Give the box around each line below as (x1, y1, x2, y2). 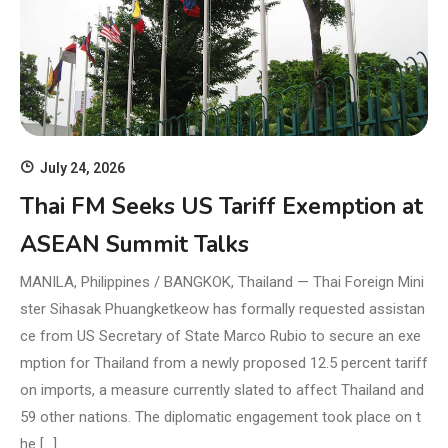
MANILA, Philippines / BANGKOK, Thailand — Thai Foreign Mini (20, 273, 424, 292)
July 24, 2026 (40, 160, 125, 177)
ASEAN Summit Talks (20, 229, 249, 261)
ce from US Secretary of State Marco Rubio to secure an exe (20, 327, 421, 346)
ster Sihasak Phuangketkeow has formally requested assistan (20, 300, 425, 319)
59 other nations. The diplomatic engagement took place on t (20, 408, 421, 427)
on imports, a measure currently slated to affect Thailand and (20, 381, 424, 400)
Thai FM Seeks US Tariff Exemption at (20, 191, 423, 223)
